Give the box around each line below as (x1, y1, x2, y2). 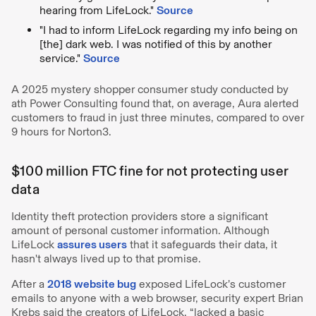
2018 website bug (47, 277, 136, 291)
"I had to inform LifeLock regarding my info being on (39, 23, 298, 37)
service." (39, 51, 83, 65)
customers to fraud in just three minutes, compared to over (11, 111, 304, 124)
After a (11, 277, 47, 291)
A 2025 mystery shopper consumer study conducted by (11, 83, 288, 96)
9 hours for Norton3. (11, 125, 111, 138)
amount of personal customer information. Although (11, 224, 269, 237)
